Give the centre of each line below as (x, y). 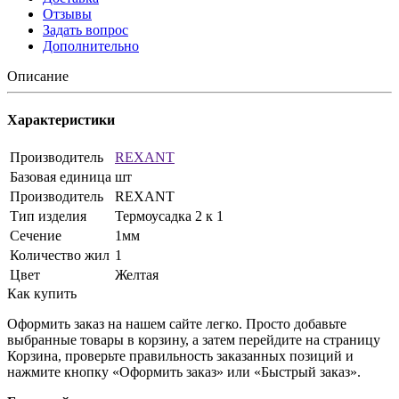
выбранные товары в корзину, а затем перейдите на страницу (194, 340)
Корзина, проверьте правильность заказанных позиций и (180, 356)
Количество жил (60, 256)
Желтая (137, 275)
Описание (38, 76)
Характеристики (61, 120)
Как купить (42, 294)
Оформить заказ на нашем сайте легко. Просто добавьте (177, 324)
